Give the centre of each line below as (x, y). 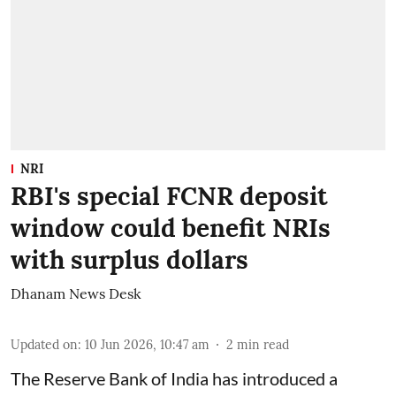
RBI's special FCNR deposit (169, 196)
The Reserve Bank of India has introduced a (174, 378)
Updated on (44, 344)
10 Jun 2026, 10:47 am (147, 344)
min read (263, 344)
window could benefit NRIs (171, 228)
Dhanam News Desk (76, 293)
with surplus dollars (129, 259)
